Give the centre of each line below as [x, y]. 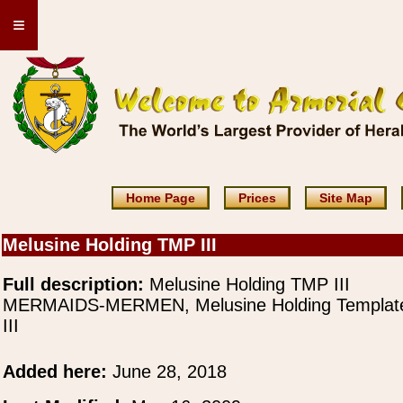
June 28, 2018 [170, 372]
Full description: [73, 284]
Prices [257, 198]
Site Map [345, 198]
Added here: [58, 372]
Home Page [160, 198]
